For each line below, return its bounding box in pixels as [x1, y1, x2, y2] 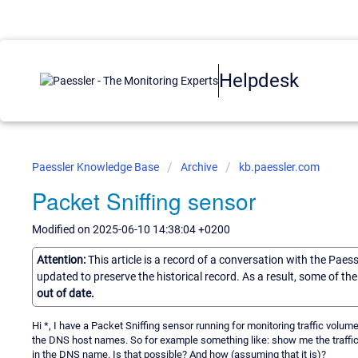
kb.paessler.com [239, 161, 320, 173]
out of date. [37, 286, 94, 300]
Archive [181, 161, 217, 173]
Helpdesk [219, 69, 299, 92]
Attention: [37, 253, 88, 266]
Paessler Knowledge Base [32, 161, 161, 173]
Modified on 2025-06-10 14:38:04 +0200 [32, 223, 230, 236]
